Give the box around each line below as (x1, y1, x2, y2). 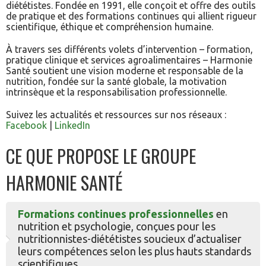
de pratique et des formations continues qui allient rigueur (6, 11, 256, 21)
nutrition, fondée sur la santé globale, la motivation (6, 76, 227, 87)
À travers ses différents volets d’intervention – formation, (6, 44, 253, 55)
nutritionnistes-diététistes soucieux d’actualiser (18, 233, 242, 245)
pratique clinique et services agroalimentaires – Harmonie (6, 55, 252, 65)
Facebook (6, 120, 47, 131)
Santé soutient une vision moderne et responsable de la (6, 65, 243, 76)
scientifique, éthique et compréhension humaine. (6, 21, 213, 32)
